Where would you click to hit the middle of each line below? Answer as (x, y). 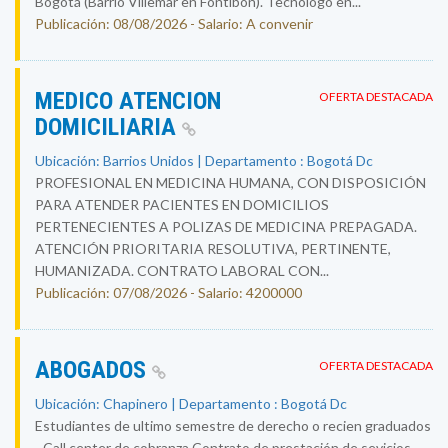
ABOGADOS (93, 370)
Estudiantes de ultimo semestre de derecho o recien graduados (233, 425)
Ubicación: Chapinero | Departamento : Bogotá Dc (191, 403)
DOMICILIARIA (108, 127)
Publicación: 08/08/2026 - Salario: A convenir (174, 23)
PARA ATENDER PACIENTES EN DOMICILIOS (182, 204)
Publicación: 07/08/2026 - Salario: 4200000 (168, 292)
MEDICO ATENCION (128, 101)
